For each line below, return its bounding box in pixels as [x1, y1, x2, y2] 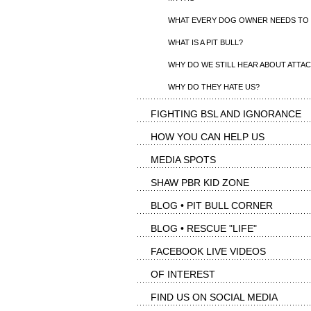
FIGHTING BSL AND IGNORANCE [151, 108, 301, 119]
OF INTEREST [151, 269, 215, 280]
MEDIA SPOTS [151, 154, 216, 165]
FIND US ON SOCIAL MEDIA [151, 292, 278, 303]
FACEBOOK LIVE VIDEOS [151, 246, 266, 257]
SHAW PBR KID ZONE [151, 177, 249, 188]
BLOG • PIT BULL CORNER [151, 200, 273, 211]
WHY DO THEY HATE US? [168, 83, 260, 91]
